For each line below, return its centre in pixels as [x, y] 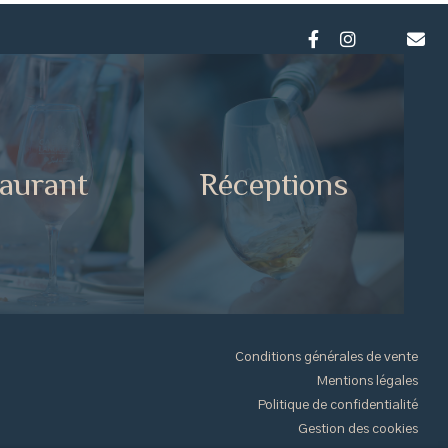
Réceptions [274, 184]
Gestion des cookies [358, 429]
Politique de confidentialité [338, 405]
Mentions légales [367, 381]
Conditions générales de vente [326, 357]
